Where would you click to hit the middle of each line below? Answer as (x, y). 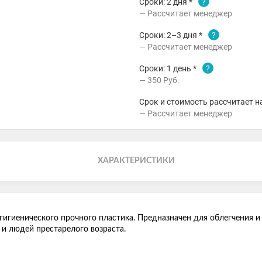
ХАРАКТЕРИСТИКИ (137, 161)
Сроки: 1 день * (168, 68)
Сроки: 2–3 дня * (171, 35)
